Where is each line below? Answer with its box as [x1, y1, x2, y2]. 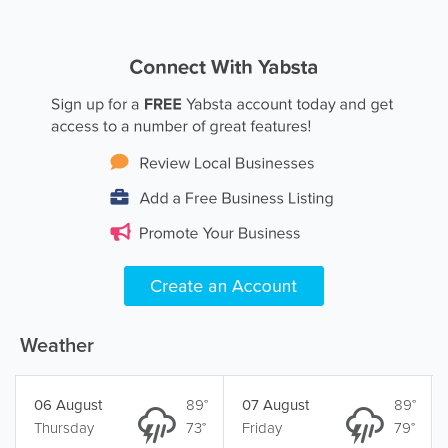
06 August [33, 394, 102, 415]
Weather [15, 330, 94, 359]
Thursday [33, 417, 94, 438]
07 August [241, 394, 309, 415]
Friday [241, 417, 282, 438]
